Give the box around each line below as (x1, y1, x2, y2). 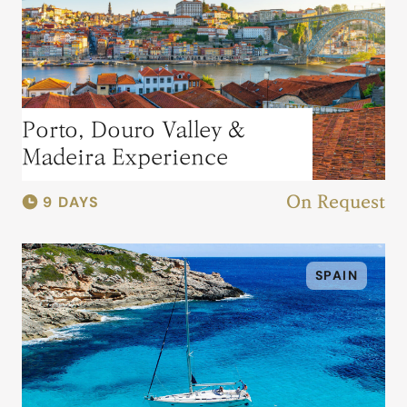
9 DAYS (43, 193, 100, 212)
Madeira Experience (21, 144, 228, 170)
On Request (286, 193, 385, 213)
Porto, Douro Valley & (21, 117, 245, 143)
